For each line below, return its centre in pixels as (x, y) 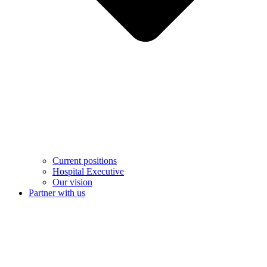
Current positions (85, 161)
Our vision (72, 182)
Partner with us (57, 193)
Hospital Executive (88, 172)
